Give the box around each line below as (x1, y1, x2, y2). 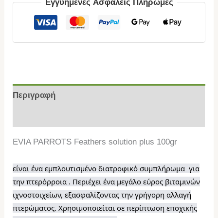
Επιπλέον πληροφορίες (13, 111, 105, 121)
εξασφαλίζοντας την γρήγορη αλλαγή (65, 189, 192, 200)
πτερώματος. (13, 202, 59, 213)
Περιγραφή (13, 90, 56, 100)
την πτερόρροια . (13, 176, 73, 186)
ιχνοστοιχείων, (13, 189, 65, 200)
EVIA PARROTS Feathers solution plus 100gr (13, 137, 178, 147)
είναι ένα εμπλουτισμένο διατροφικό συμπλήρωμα (13, 163, 187, 173)
